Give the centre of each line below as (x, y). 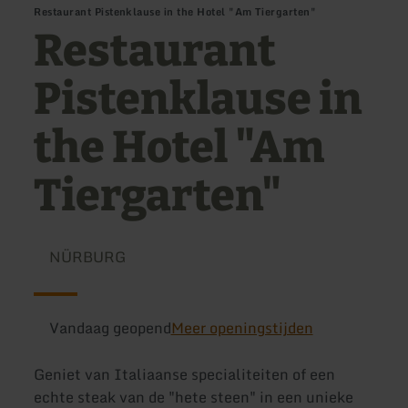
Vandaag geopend (110, 328)
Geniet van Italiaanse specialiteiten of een (185, 375)
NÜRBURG (87, 257)
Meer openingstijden (242, 328)
